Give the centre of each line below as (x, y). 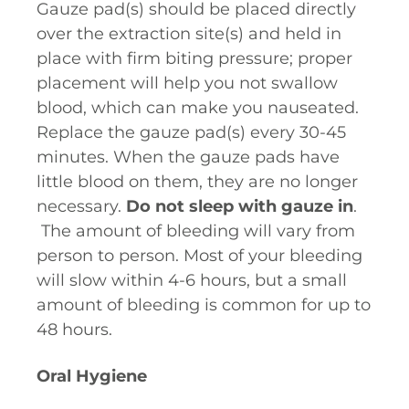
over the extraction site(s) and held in (189, 34)
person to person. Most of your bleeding (199, 256)
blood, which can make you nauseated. (198, 108)
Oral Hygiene (92, 376)
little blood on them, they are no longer (197, 182)
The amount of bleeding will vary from (196, 231)
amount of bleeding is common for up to (204, 305)
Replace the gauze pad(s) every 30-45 (191, 132)
